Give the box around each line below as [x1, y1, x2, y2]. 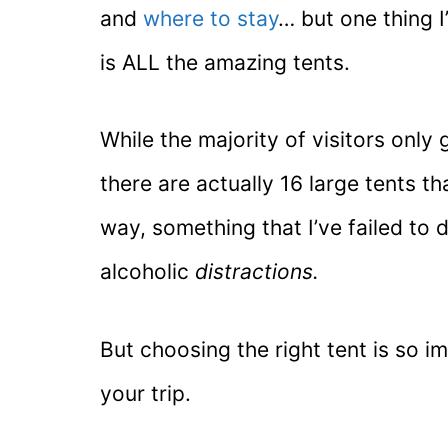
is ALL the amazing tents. [100, 49, 350, 75]
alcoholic [100, 259, 195, 285]
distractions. [195, 259, 319, 285]
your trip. [100, 380, 191, 406]
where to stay [143, 5, 278, 31]
